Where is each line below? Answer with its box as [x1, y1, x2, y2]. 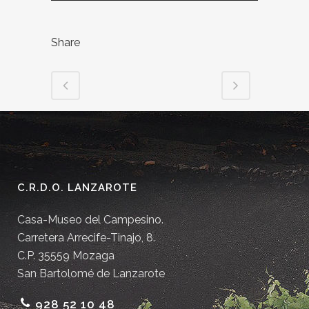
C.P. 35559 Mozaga [17, 249, 114, 263]
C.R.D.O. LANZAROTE [17, 181, 137, 195]
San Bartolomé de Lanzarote [17, 267, 165, 281]
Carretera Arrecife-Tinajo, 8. [17, 231, 155, 245]
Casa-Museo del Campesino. [17, 213, 163, 227]
